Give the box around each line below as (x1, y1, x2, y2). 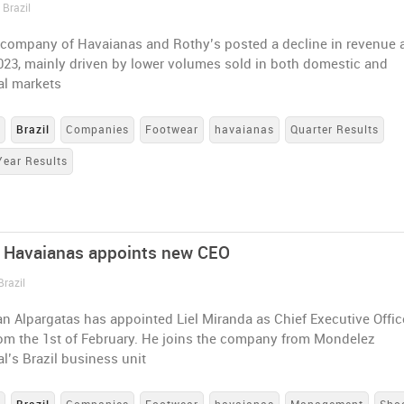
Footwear (145, 123, 199, 136)
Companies (66, 123, 130, 136)
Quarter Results (290, 123, 380, 136)
